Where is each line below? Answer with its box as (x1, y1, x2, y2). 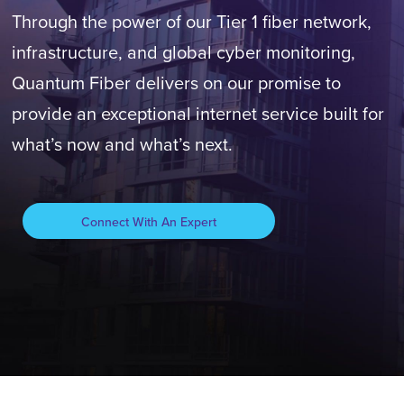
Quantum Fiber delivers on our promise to (11, 69, 341, 96)
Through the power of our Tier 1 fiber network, (11, 8, 372, 34)
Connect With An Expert (80, 213, 216, 231)
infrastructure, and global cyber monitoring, (11, 39, 355, 65)
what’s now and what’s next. (11, 131, 233, 157)
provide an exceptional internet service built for (11, 100, 384, 126)
